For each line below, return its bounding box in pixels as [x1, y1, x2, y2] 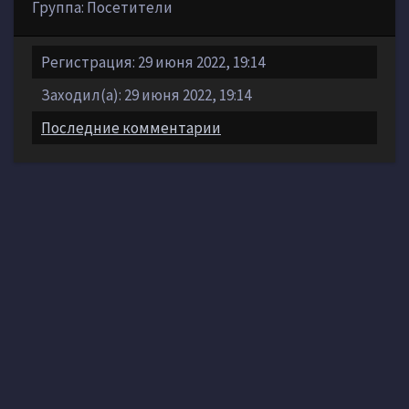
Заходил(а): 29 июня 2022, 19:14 [41, 85, 251, 105]
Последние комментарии [41, 118, 221, 138]
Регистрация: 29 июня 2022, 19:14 [41, 52, 265, 72]
